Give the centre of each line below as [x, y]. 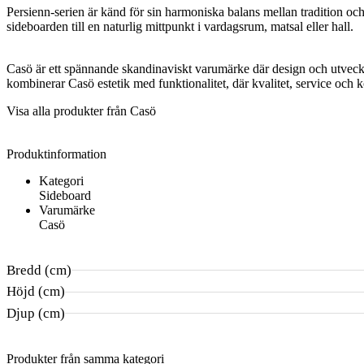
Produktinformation [56, 154]
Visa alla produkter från [68, 110]
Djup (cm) [36, 313]
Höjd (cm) [36, 292]
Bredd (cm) [39, 270]
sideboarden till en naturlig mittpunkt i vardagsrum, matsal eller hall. [180, 26]
